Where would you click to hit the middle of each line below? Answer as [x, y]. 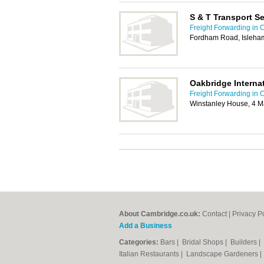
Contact [214, 214]
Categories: [139, 242]
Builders [245, 242]
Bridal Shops [204, 242]
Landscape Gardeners [223, 254]
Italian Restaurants [150, 254]
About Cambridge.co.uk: [160, 214]
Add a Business [146, 226]
